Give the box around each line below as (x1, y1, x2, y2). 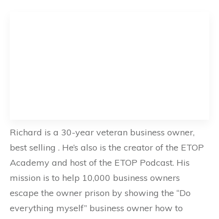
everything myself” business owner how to (10, 202, 183, 214)
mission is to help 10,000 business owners (10, 172, 180, 183)
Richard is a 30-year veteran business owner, (10, 126, 195, 138)
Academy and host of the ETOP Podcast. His (10, 156, 190, 168)
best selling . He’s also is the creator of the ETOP (10, 141, 204, 153)
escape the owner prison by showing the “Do (10, 187, 191, 198)
